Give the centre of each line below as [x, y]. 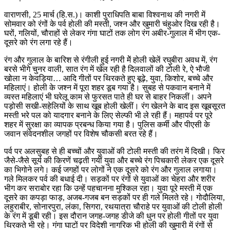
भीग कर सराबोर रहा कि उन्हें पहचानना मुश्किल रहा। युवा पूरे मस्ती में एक [108, 188]
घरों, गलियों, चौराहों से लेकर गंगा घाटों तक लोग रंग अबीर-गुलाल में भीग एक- [112, 33]
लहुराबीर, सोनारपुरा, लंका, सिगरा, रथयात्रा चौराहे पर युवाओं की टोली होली [113, 207]
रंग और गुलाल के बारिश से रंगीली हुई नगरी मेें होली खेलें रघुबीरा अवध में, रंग [111, 60]
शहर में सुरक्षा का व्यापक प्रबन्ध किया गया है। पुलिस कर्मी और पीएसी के [107, 125]
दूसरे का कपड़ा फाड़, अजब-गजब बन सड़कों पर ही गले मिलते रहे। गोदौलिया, [114, 198]
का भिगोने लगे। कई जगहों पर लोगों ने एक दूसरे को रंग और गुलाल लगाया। [111, 170]
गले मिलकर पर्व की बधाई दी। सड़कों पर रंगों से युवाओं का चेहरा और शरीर [110, 179]
